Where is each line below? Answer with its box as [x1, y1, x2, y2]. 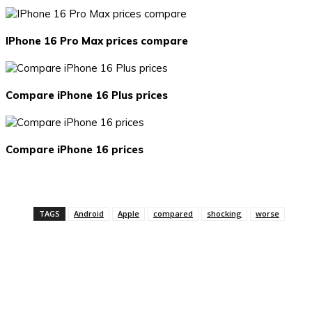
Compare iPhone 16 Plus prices [6, 88, 168, 102]
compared [153, 208, 193, 219]
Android [74, 208, 104, 219]
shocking [207, 208, 242, 219]
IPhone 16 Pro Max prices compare [6, 33, 188, 47]
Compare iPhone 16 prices [6, 142, 143, 156]
